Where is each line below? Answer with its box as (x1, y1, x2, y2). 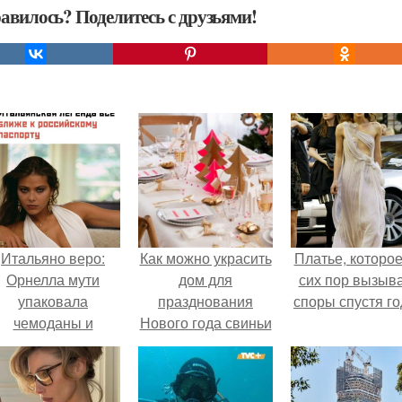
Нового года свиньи (139, 312, 272, 334)
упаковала (18, 291, 88, 312)
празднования (158, 291, 253, 312)
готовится (20, 334, 86, 355)
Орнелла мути (6, 269, 100, 291)
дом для (179, 269, 232, 291)
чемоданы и (13, 312, 93, 334)
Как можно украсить (139, 248, 272, 269)
